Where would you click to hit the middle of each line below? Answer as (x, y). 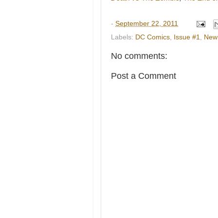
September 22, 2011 (147, 23)
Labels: (123, 37)
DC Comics (153, 37)
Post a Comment (144, 76)
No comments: (139, 56)
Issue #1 (187, 37)
